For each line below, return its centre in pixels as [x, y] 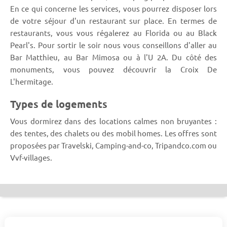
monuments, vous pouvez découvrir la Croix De [113, 69]
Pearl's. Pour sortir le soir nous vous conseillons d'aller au [113, 45]
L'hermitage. [32, 82]
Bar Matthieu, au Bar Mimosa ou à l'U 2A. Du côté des [113, 57]
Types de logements [59, 104]
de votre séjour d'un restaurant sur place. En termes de [113, 21]
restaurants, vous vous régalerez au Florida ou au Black [113, 33]
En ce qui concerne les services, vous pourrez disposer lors [113, 9]
